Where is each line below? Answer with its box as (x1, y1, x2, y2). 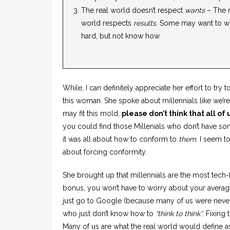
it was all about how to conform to (63, 135, 179, 143)
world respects (81, 19, 133, 28)
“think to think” (156, 209, 202, 218)
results (133, 19, 156, 28)
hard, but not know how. (81, 32, 161, 41)
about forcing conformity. (63, 147, 149, 156)
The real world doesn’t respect (81, 6, 185, 15)
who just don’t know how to (63, 209, 156, 218)
